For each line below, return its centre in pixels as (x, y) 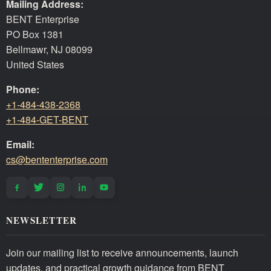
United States (35, 64)
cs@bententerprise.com (57, 159)
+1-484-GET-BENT (47, 119)
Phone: (23, 89)
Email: (20, 144)
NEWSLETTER (42, 220)
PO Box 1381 (35, 34)
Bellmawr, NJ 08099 (49, 49)
